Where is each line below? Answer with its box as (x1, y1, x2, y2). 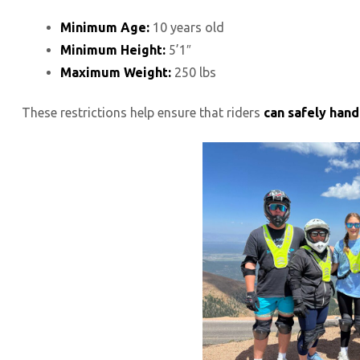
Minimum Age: (60, 19, 149, 35)
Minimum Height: (60, 42, 166, 57)
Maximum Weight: (60, 64, 171, 80)
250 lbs (171, 64, 216, 80)
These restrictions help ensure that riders (22, 105, 264, 121)
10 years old (149, 19, 224, 35)
